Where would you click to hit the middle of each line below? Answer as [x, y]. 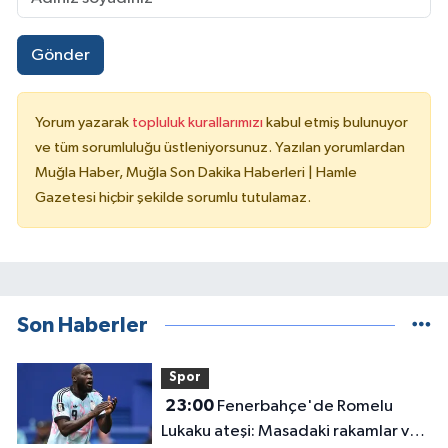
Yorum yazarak [83, 122]
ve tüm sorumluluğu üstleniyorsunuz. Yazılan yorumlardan [220, 147]
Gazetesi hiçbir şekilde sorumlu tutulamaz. [173, 197]
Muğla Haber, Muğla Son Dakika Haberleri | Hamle [196, 172]
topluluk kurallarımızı [199, 122]
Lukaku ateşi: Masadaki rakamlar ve [289, 431]
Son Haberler [82, 325]
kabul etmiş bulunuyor [337, 122]
